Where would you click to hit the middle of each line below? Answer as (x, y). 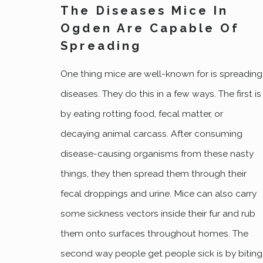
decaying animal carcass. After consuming (152, 133)
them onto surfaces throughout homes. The (155, 233)
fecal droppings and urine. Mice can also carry (159, 193)
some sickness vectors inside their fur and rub (158, 213)
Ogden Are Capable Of (150, 28)
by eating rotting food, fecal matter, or (142, 113)
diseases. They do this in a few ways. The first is (161, 93)
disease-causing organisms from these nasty (157, 153)
